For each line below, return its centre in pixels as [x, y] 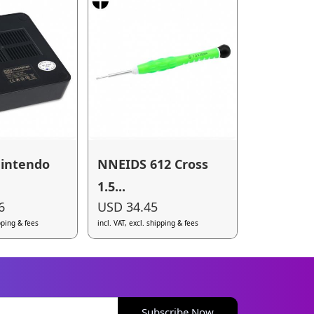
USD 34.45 [128, 207]
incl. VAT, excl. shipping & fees [148, 223]
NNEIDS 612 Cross [153, 164]
